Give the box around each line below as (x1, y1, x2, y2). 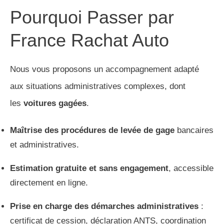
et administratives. (10, 140, 79, 150)
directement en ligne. (10, 178, 88, 188)
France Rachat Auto (10, 30, 169, 51)
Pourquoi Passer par (10, 7, 174, 28)
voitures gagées (23, 98, 86, 108)
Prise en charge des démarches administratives (10, 201, 198, 211)
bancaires (174, 125, 213, 135)
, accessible (168, 163, 213, 173)
